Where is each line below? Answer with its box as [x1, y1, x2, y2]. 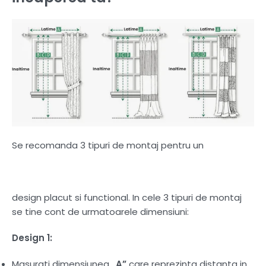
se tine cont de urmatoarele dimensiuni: [12, 205, 189, 218]
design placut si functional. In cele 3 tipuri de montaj [12, 191, 242, 204]
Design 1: [12, 232, 55, 245]
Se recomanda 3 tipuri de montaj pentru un [12, 139, 204, 152]
